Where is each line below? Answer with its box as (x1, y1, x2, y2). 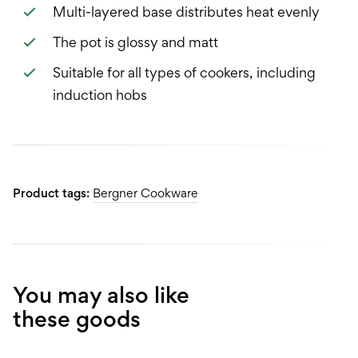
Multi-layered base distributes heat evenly (52, 2, 320, 20)
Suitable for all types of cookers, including (52, 63, 316, 81)
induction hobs (52, 86, 147, 103)
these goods (13, 304, 141, 332)
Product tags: (13, 185, 93, 201)
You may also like (13, 280, 189, 308)
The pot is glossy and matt (52, 33, 218, 50)
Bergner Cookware (93, 185, 198, 201)
